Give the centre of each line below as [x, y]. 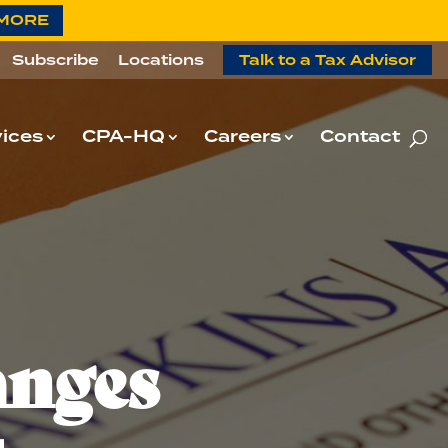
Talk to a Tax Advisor [327, 60]
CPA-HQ [123, 137]
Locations [161, 60]
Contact [360, 137]
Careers [242, 137]
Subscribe [55, 60]
